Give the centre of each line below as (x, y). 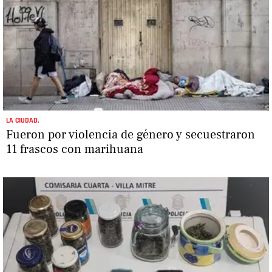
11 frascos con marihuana (75, 149)
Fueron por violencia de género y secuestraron (131, 134)
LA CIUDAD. (22, 120)
